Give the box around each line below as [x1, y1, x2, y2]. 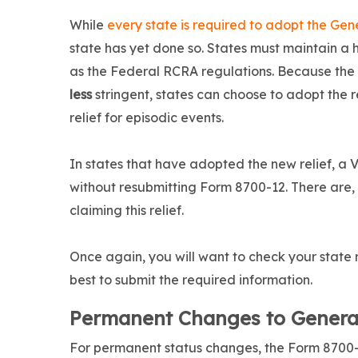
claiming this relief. [70, 202, 184, 219]
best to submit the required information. [70, 272, 312, 288]
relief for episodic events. [70, 109, 224, 126]
